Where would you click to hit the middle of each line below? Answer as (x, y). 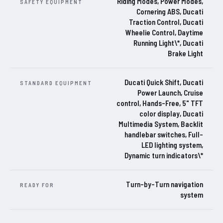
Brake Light (185, 54)
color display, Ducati (171, 114)
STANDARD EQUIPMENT (56, 83)
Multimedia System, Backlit (161, 124)
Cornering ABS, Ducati (170, 12)
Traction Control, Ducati (166, 22)
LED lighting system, (172, 145)
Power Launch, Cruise (170, 93)
